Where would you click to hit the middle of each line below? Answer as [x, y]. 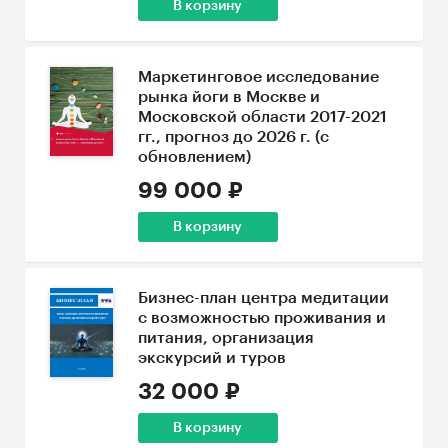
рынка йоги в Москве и [228, 97]
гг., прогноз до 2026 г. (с [233, 137]
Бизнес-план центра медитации [263, 298]
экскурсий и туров [211, 358]
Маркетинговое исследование [258, 77]
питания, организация [225, 338]
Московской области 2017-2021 [262, 117]
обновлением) [194, 157]
